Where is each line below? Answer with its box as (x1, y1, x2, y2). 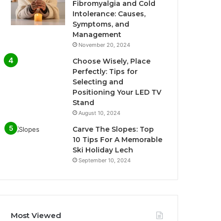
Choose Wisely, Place (73, 57, 151, 66)
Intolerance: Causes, (73, 9, 146, 19)
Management (73, 30, 122, 39)
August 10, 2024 (78, 110, 121, 117)
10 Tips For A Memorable (73, 135, 163, 145)
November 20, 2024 (78, 41, 131, 49)
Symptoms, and (73, 20, 130, 29)
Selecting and (73, 77, 124, 87)
